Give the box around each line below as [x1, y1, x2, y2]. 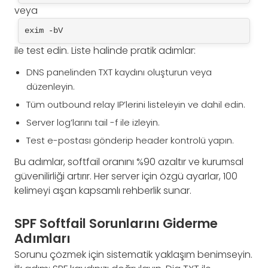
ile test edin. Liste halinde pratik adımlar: [14, 44, 196, 58]
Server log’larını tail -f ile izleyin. [26, 116, 160, 129]
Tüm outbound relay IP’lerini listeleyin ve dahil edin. [26, 98, 245, 111]
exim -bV [25, 26, 63, 36]
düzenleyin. [26, 80, 75, 93]
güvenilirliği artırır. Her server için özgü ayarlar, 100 [14, 169, 237, 184]
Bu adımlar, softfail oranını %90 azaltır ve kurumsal [14, 155, 243, 169]
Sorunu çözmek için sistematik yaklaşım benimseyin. [14, 247, 252, 261]
